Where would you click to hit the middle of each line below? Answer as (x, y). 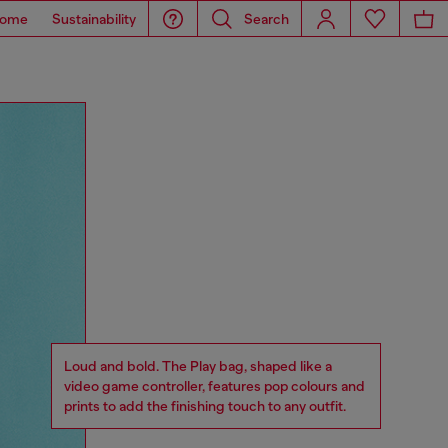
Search (266, 18)
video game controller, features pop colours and (214, 385)
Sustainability (94, 18)
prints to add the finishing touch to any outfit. (205, 405)
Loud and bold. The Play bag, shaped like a (198, 365)
